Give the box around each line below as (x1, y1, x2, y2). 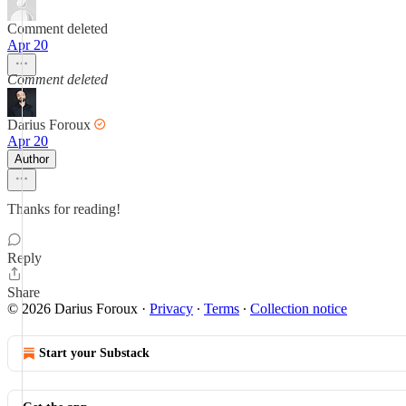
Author (14, 152, 49, 166)
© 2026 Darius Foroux (7, 301, 138, 316)
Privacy (150, 301, 193, 316)
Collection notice (250, 301, 347, 316)
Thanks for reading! (7, 201, 121, 217)
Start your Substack (39, 346, 150, 360)
